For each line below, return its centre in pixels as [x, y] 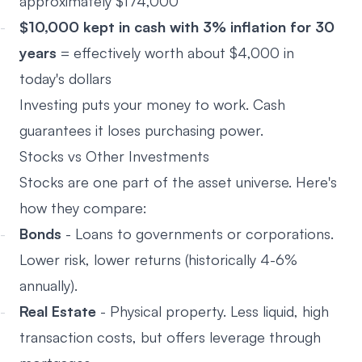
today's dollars [65, 78]
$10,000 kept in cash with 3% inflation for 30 [177, 27]
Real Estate [58, 311]
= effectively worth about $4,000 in [175, 53]
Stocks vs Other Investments [114, 156]
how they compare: [83, 208]
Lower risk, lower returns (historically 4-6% [158, 259]
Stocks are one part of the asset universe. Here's [178, 182]
